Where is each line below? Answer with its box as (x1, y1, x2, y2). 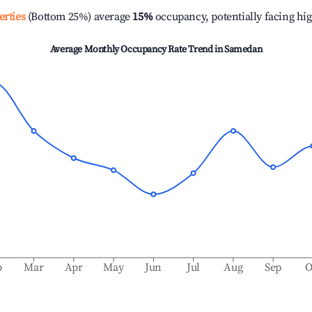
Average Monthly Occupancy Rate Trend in (49, 43, 224, 56)
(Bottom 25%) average (25, 10, 130, 24)
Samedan (224, 43, 263, 56)
